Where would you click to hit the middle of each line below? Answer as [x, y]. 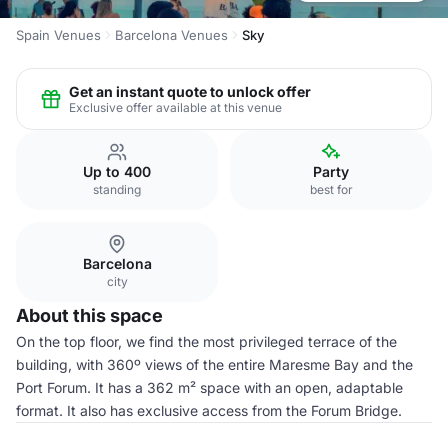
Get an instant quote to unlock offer [190, 91]
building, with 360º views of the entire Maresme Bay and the [214, 364]
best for [331, 189]
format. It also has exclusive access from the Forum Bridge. [209, 410]
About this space [89, 315]
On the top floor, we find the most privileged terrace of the [206, 341]
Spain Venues [58, 35]
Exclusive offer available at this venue [175, 107]
